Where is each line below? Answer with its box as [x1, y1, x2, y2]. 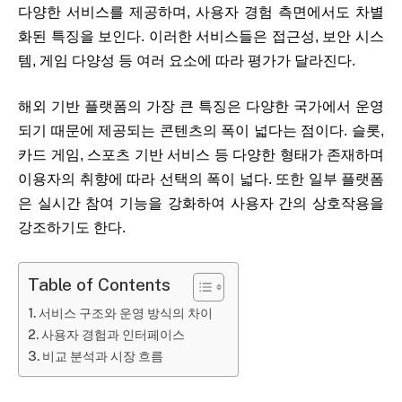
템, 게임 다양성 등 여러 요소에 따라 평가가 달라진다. [18, 52, 355, 68]
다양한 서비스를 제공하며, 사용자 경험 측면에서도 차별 [18, 4, 384, 20]
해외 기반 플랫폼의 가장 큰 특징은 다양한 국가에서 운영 [18, 99, 384, 115]
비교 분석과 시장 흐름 [41, 347, 163, 363]
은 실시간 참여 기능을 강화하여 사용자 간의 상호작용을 [18, 196, 384, 212]
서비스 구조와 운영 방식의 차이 [38, 304, 213, 320]
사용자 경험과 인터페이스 [40, 326, 185, 342]
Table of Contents [28, 275, 170, 295]
